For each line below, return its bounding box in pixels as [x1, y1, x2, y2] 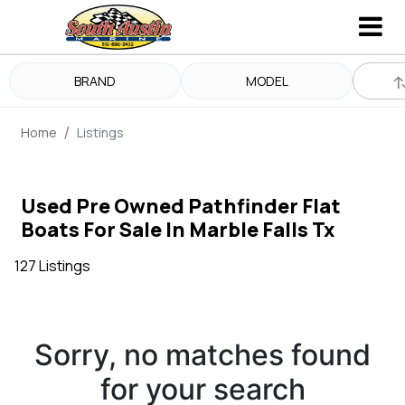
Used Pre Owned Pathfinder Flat [20, 193, 341, 220]
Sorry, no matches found [34, 337, 371, 372]
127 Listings [14, 256, 90, 276]
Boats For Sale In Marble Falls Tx [20, 216, 334, 243]
